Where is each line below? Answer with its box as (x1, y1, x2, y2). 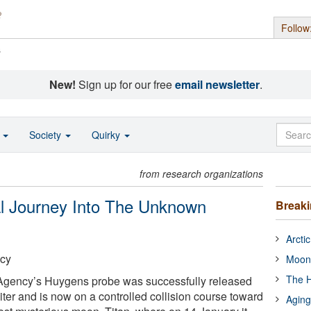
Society (29, 128, 64, 142)
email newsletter (174, 76, 260, 92)
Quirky (92, 128, 123, 142)
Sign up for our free (75, 76, 175, 92)
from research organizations (140, 167, 264, 180)
